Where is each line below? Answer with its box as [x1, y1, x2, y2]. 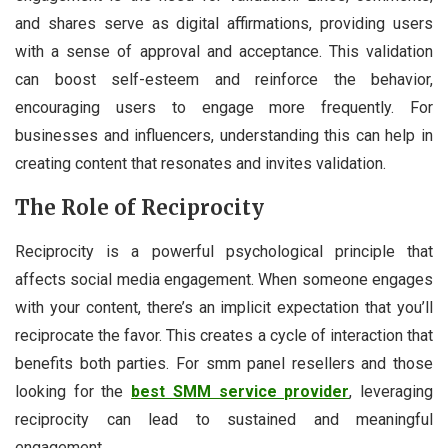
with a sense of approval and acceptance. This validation [15, 42, 433, 62]
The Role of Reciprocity [15, 195, 264, 221]
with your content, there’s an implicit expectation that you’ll [15, 298, 433, 318]
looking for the [15, 382, 132, 402]
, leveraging [349, 382, 434, 402]
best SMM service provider [131, 382, 350, 402]
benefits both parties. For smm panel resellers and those [15, 354, 433, 374]
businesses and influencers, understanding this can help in [15, 126, 433, 146]
